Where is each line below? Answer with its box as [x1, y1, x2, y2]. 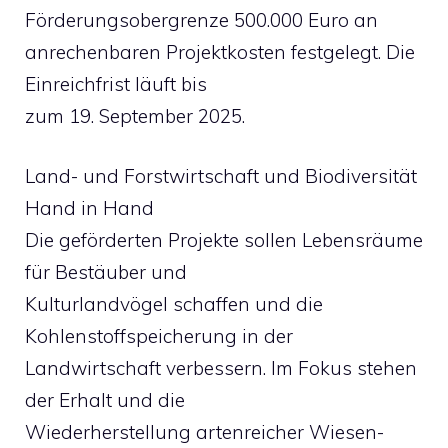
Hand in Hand [25, 196, 154, 220]
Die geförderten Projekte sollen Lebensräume [25, 228, 423, 252]
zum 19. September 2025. [25, 103, 245, 128]
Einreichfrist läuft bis [25, 71, 207, 96]
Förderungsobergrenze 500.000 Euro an [25, 7, 378, 32]
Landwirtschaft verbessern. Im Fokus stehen [25, 356, 417, 380]
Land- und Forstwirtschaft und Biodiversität [25, 164, 417, 188]
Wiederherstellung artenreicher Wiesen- [25, 420, 384, 444]
